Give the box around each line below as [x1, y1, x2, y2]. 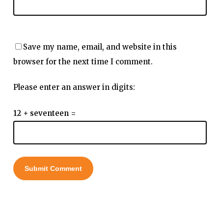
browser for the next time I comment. [13, 56, 153, 66]
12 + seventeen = [13, 108, 76, 118]
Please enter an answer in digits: [13, 82, 135, 92]
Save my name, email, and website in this [23, 42, 177, 52]
